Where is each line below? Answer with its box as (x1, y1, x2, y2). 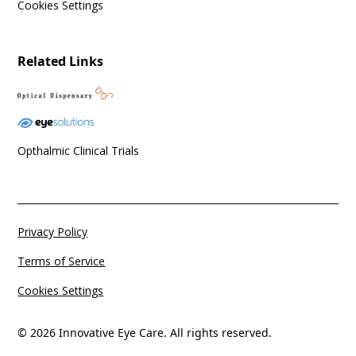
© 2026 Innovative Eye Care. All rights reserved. (17, 325, 273, 341)
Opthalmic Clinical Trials (17, 143, 140, 159)
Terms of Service (17, 253, 106, 269)
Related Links (17, 52, 104, 71)
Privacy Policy (17, 224, 88, 240)
